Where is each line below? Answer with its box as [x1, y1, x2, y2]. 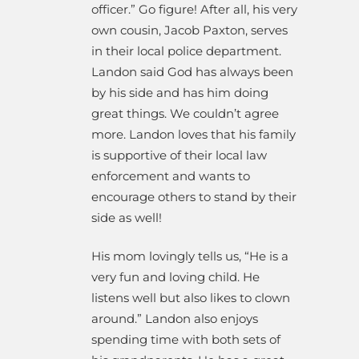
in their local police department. [91, 42, 281, 58]
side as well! [91, 209, 162, 225]
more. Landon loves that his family [91, 126, 296, 142]
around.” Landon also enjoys [91, 310, 258, 326]
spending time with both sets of [91, 331, 280, 347]
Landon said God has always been [91, 63, 293, 79]
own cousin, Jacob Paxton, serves [91, 22, 288, 38]
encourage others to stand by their [91, 188, 296, 204]
